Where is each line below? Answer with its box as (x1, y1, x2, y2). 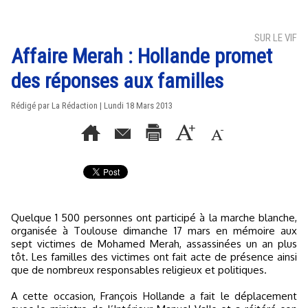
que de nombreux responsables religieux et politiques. (11, 263, 267, 276)
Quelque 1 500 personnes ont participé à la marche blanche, (11, 211, 19, 224)
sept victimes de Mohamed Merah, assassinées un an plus (11, 237, 297, 250)
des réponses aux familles (11, 69, 223, 93)
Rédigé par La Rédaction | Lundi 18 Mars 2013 (11, 100, 173, 111)
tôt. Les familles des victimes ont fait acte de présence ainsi (11, 250, 297, 263)
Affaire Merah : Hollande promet (11, 44, 272, 68)
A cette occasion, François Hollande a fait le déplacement (11, 289, 297, 302)
